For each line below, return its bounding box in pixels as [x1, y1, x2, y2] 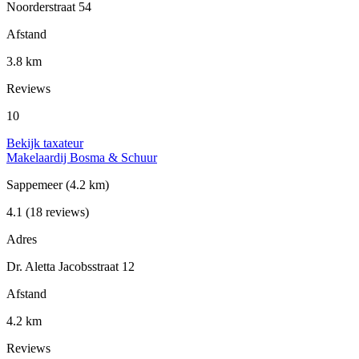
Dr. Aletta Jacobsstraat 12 [6, 260, 135, 274]
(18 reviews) [22, 205, 89, 220]
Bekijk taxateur [6, 136, 83, 151]
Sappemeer [6, 178, 66, 192]
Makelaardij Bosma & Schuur [6, 151, 157, 165]
